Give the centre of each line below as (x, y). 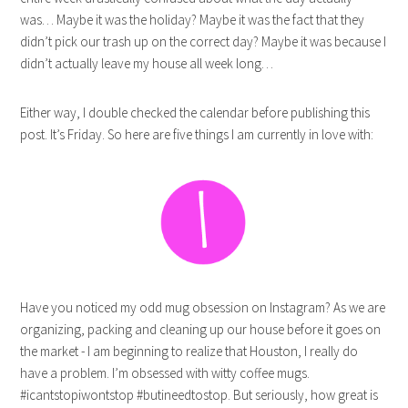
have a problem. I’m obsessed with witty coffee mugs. (165, 373)
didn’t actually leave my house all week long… (147, 63)
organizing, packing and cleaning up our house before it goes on (201, 329)
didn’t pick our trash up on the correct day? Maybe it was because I (204, 41)
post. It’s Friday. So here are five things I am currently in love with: (197, 134)
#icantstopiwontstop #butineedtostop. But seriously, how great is (199, 395)
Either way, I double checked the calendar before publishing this (195, 112)
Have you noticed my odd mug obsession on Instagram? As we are (203, 307)
